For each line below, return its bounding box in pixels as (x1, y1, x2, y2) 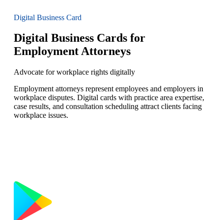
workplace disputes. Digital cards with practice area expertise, (14, 93, 204, 102)
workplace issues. (14, 111, 68, 120)
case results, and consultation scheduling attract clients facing (14, 102, 202, 111)
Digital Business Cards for (14, 31, 145, 45)
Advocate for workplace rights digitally (14, 68, 135, 77)
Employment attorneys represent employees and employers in (14, 84, 203, 93)
